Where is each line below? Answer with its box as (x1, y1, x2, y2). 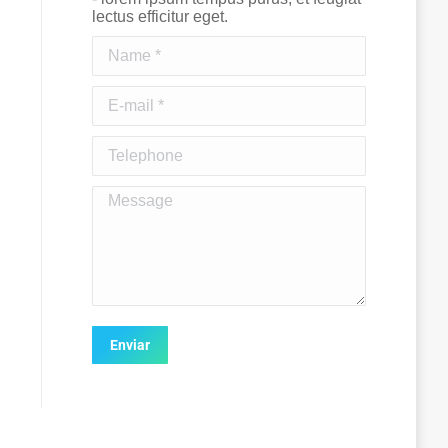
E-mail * (92, 85, 148, 103)
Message (92, 185, 157, 203)
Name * (92, 35, 145, 53)
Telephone (92, 135, 167, 153)
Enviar (110, 336, 150, 353)
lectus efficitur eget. (92, 7, 228, 25)
